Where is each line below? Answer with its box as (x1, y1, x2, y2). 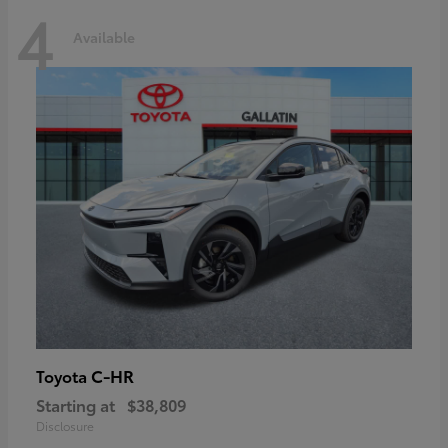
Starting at (36, 393, 115, 417)
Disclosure (36, 417, 94, 435)
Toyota (36, 364, 91, 388)
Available (73, 26, 135, 47)
